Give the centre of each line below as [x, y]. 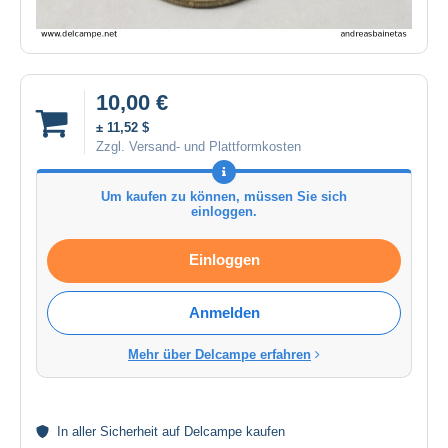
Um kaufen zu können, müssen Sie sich [224, 197]
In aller [78, 432]
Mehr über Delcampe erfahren [219, 355]
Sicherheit [129, 432]
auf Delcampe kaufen [221, 432]
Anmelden [224, 313]
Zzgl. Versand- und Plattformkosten [198, 147]
